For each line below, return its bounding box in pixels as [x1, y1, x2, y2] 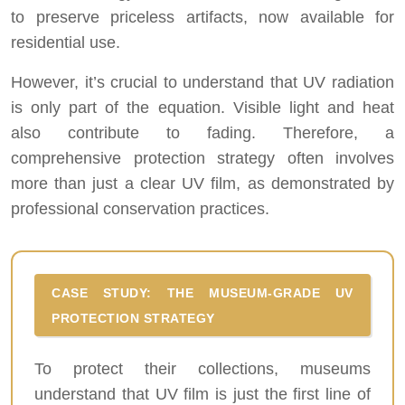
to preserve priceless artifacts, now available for [11, 8, 394, 27]
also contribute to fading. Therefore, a [11, 124, 394, 143]
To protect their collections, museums [34, 359, 371, 378]
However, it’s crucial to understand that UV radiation [11, 73, 394, 92]
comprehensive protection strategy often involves [11, 149, 394, 168]
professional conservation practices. [11, 200, 269, 219]
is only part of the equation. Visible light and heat [11, 99, 394, 118]
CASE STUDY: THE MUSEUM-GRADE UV [52, 285, 353, 300]
